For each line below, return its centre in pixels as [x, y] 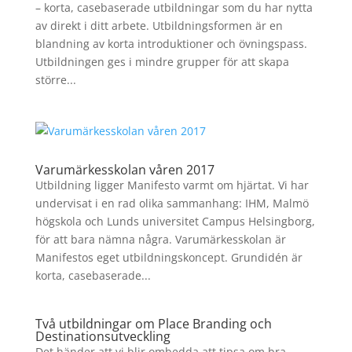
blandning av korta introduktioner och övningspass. [171, 44]
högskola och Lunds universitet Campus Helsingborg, [175, 222]
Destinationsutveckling [103, 337]
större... [55, 80]
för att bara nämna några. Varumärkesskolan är [160, 240]
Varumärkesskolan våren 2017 [125, 170]
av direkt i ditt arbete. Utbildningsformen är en [159, 26]
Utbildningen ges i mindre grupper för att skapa [162, 62]
